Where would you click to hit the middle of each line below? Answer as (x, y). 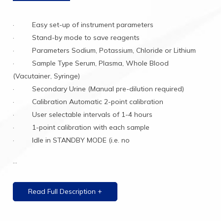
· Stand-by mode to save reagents (77, 37)
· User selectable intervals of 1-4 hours (83, 114)
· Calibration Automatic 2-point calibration (88, 101)
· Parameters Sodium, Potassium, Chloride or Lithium (105, 50)
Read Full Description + (65, 191)
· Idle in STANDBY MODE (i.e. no (72, 140)
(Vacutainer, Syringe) (47, 76)
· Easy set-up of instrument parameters (83, 24)
